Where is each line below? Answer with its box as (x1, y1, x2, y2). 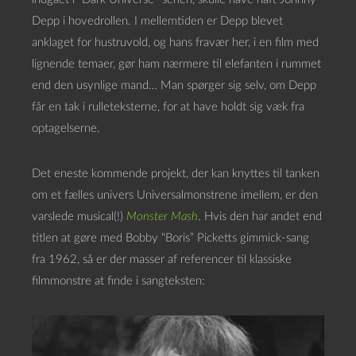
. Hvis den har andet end (198, 210, 322, 222)
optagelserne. (32, 122, 100, 134)
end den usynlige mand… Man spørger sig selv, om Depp (32, 79, 316, 91)
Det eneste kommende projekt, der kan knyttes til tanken (32, 167, 319, 180)
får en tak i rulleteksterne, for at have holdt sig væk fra (32, 100, 304, 113)
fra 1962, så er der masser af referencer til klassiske (32, 253, 292, 265)
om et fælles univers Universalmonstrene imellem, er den (32, 188, 318, 201)
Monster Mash (126, 210, 198, 222)
